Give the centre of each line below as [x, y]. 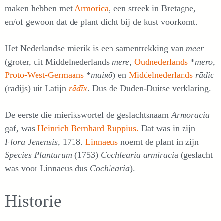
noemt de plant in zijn [160, 141]
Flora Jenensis [31, 141]
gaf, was [21, 128]
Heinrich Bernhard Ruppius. [89, 128]
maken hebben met [40, 8]
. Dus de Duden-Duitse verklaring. [149, 88]
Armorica [92, 8]
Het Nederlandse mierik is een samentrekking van [95, 48]
